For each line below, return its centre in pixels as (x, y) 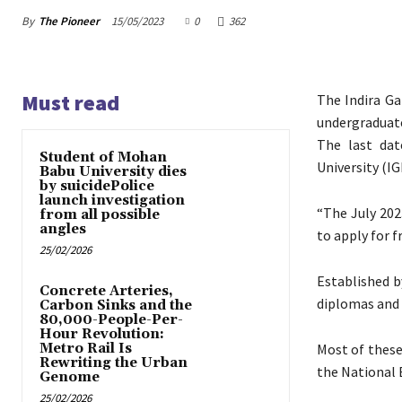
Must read (70, 103)
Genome (70, 378)
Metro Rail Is (86, 349)
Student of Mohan (103, 158)
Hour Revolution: (102, 335)
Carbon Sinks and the (116, 306)
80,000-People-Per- (111, 320)
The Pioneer (69, 21)
